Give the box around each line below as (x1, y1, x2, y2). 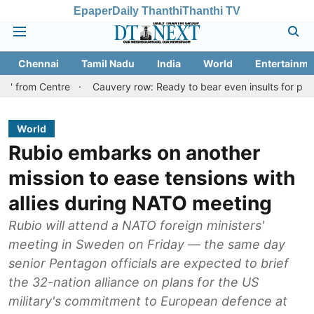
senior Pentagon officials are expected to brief (8, 256, 289, 271)
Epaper (74, 4, 112, 17)
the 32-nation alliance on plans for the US (8, 275, 259, 289)
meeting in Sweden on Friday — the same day (8, 237, 285, 252)
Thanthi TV (182, 4, 240, 17)
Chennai (18, 57, 59, 69)
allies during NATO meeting (8, 191, 272, 215)
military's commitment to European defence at (8, 294, 287, 308)
